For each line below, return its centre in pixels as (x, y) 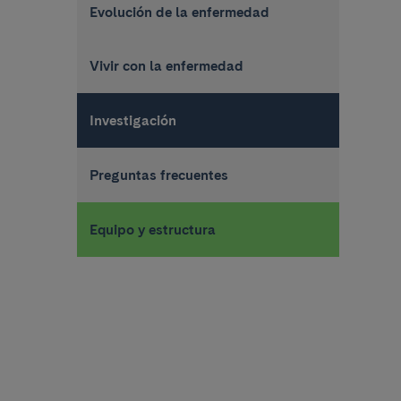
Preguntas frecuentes (158, 175)
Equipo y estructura (152, 229)
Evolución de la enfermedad (179, 12)
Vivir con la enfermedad (166, 66)
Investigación (132, 121)
